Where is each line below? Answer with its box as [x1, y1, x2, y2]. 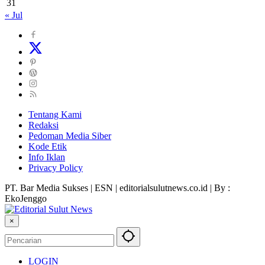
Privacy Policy [28, 162, 83, 173]
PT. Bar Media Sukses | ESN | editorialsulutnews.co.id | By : [5, 182, 230, 193]
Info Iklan [28, 151, 65, 162]
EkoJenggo [5, 193, 47, 203]
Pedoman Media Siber [28, 130, 111, 141]
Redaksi [28, 119, 59, 130]
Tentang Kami [28, 109, 82, 119]
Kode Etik [28, 141, 67, 151]
